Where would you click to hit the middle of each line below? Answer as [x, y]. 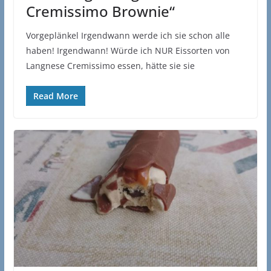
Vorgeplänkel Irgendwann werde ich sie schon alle [128, 35]
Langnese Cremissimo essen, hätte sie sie [110, 65]
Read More [55, 96]
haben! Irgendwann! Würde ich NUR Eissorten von [128, 50]
